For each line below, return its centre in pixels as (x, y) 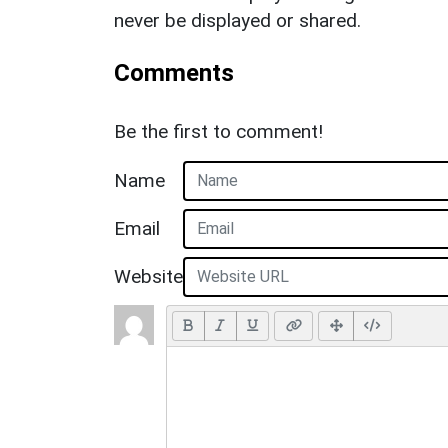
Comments (174, 72)
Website (148, 277)
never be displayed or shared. (237, 20)
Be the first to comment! (218, 131)
